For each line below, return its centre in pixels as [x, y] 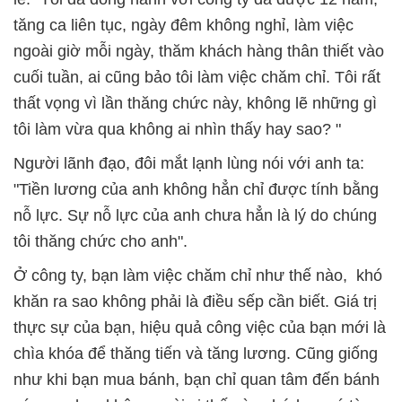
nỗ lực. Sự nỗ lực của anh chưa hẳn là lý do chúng [195, 216]
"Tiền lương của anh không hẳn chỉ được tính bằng [196, 190]
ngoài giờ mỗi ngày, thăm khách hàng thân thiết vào [199, 52]
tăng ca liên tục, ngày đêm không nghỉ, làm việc [184, 26]
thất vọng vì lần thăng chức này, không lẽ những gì [195, 104]
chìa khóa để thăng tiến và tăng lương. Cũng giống [196, 354]
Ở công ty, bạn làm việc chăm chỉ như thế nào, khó [198, 276]
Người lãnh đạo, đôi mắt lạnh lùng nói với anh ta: [189, 164]
